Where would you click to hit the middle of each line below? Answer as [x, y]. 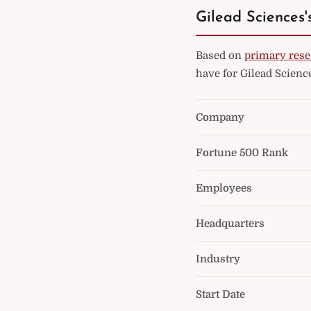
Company [220, 117]
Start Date [220, 294]
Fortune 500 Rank [242, 153]
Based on [220, 56]
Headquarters [230, 224]
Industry [218, 259]
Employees [224, 188]
